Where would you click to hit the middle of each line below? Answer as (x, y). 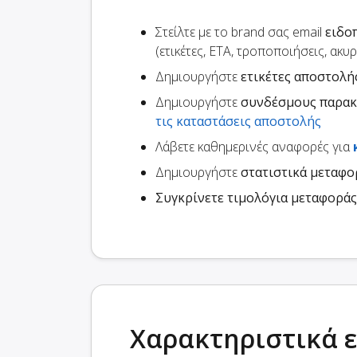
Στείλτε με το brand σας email (240, 32)
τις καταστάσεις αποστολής (238, 122)
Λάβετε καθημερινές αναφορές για (254, 147)
